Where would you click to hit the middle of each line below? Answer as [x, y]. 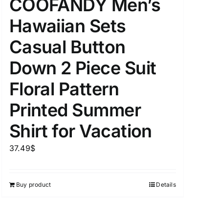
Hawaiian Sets [67, 26]
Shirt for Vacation [80, 131]
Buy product [33, 185]
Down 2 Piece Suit [83, 68]
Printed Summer [75, 110]
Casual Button [67, 47]
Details [166, 185]
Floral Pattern [64, 89]
